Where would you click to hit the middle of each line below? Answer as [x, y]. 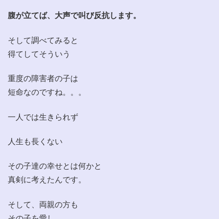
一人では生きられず [43, 116]
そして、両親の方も [43, 204]
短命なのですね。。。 [47, 92]
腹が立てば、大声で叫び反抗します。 [74, 15]
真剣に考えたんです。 [47, 179]
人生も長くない [35, 141]
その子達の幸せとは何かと [55, 166]
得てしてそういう [39, 53]
